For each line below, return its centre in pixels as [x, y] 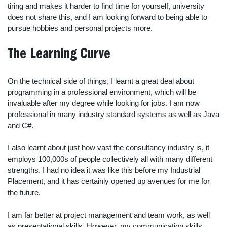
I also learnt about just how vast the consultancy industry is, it [108, 148]
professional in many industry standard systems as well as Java [113, 114]
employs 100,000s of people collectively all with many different [110, 159]
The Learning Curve [59, 54]
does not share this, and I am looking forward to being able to [107, 17]
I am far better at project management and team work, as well [109, 215]
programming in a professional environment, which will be [102, 92]
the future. [24, 192]
